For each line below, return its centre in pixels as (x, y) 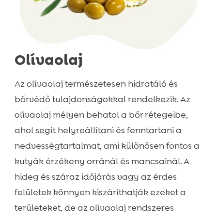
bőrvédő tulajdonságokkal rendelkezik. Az (102, 100)
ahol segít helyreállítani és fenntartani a (98, 131)
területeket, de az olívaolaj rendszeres (94, 208)
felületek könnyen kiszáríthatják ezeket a (100, 193)
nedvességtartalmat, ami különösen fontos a (107, 146)
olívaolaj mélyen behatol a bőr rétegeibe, (101, 115)
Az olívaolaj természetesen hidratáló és (96, 84)
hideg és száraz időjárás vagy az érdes (95, 177)
